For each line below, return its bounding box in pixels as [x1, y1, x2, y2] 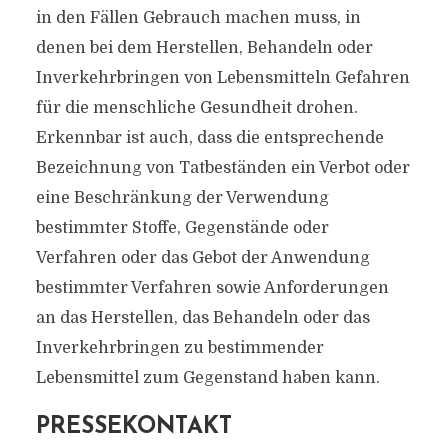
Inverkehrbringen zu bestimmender [35, 339, 324, 357]
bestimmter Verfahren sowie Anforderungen [35, 279, 389, 297]
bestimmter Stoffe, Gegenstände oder [35, 219, 329, 237]
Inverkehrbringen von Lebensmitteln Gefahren [35, 69, 410, 87]
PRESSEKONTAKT [35, 416, 232, 439]
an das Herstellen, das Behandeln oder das [35, 309, 370, 327]
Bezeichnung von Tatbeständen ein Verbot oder [35, 159, 410, 177]
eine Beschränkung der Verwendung [35, 189, 329, 207]
